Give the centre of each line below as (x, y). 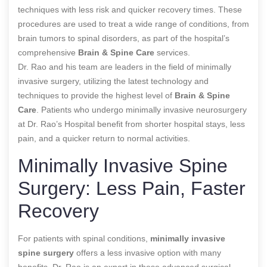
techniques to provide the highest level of (96, 95)
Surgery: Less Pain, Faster (132, 188)
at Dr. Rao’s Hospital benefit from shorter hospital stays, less (131, 124)
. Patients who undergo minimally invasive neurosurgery (142, 109)
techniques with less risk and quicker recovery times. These (130, 9)
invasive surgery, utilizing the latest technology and (113, 81)
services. (172, 52)
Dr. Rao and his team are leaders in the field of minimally (125, 66)
